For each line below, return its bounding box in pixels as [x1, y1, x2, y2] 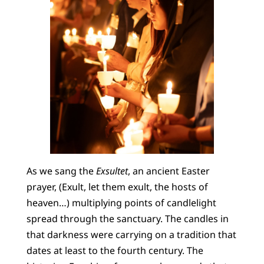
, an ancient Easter [127, 164, 210, 178]
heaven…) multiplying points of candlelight [26, 196, 216, 210]
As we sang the [26, 164, 96, 178]
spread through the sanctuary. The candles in [26, 212, 229, 226]
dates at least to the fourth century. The [26, 244, 203, 258]
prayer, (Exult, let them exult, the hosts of [26, 180, 208, 194]
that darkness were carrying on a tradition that [26, 228, 236, 242]
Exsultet [95, 164, 128, 178]
